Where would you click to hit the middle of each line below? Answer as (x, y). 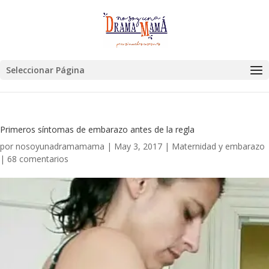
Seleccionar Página (45, 70)
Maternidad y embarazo (218, 146)
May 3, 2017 (138, 146)
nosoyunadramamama (60, 146)
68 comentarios (38, 159)
